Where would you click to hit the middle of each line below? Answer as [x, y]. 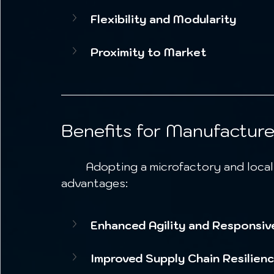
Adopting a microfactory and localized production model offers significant [73, 167]
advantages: [94, 183]
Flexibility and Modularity [163, 19]
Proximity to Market [148, 52]
